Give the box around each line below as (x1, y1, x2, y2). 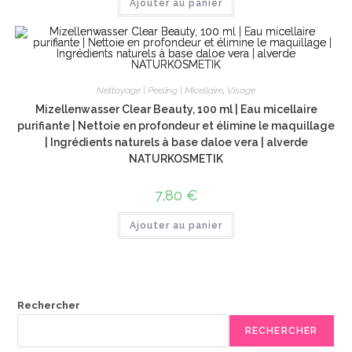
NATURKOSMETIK (129, 152, 223, 165)
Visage (227, 85, 255, 96)
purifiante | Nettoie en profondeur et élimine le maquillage (17, 119, 335, 132)
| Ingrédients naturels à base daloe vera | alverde (44, 136, 308, 148)
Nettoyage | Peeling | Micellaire (97, 85, 223, 96)
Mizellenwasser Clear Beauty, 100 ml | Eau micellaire (35, 103, 317, 115)
